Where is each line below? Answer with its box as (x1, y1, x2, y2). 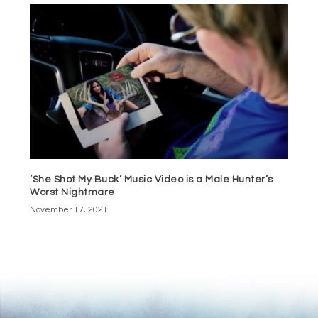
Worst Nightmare (30, 187, 115, 198)
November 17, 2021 (30, 205, 109, 215)
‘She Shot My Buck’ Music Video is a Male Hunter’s (30, 175, 273, 185)
